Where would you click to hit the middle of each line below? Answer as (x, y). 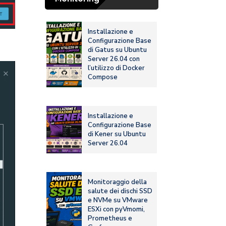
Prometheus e (110, 219)
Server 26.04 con (114, 59)
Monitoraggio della (118, 182)
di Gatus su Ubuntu (118, 50)
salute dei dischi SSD (120, 191)
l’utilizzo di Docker (117, 68)
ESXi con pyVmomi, (117, 210)
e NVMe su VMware (118, 201)
